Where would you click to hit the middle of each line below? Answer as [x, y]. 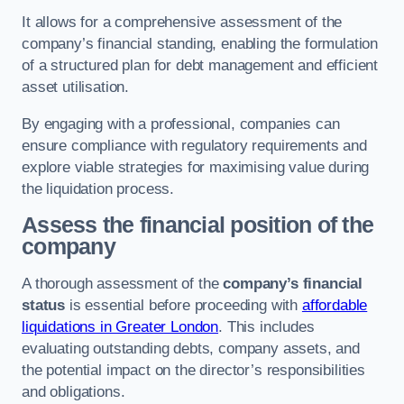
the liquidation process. [98, 188]
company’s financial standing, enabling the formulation [200, 44]
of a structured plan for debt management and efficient [200, 66]
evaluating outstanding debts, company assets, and [191, 348]
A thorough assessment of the [123, 283]
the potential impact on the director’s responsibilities [193, 370]
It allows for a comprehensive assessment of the [182, 23]
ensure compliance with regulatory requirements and [194, 145]
